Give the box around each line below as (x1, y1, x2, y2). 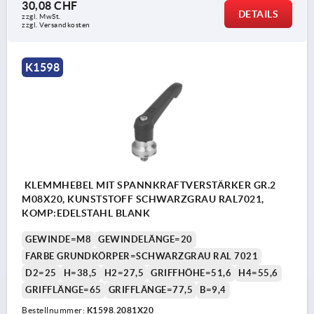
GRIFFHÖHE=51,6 (151, 267, 231, 278)
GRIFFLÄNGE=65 (25, 284, 102, 295)
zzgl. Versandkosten (22, 21, 90, 29)
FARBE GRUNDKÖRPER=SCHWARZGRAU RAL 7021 (25, 250, 258, 261)
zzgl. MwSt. (22, 13, 61, 21)
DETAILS (238, 8, 278, 20)
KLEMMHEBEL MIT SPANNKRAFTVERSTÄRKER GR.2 (22, 179, 276, 191)
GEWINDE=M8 (25, 233, 91, 245)
